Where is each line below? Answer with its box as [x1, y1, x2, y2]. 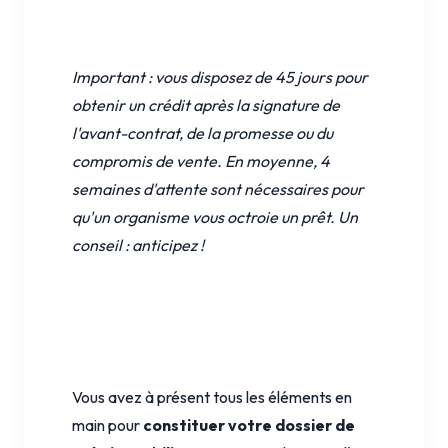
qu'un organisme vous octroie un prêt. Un [72, 206, 358, 227]
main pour [72, 414, 143, 435]
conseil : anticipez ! [72, 234, 204, 255]
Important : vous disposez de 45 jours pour [72, 66, 368, 87]
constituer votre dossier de [143, 414, 355, 435]
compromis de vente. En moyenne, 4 [72, 150, 330, 171]
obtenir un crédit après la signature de [72, 94, 340, 115]
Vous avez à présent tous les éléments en [72, 386, 352, 407]
